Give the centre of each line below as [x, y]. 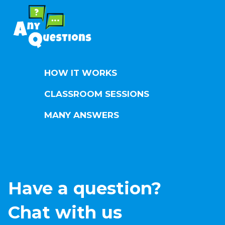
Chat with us [65, 212]
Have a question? [85, 188]
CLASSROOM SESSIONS [97, 94]
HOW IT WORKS [81, 73]
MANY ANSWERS [82, 115]
